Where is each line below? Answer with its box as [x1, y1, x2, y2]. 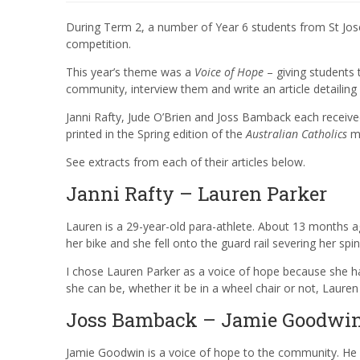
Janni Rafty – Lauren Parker [66, 180, 327, 207]
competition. [66, 35, 131, 51]
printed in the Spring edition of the [66, 125, 246, 141]
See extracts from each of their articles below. [66, 153, 305, 170]
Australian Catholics [246, 125, 347, 141]
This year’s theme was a [66, 63, 194, 80]
